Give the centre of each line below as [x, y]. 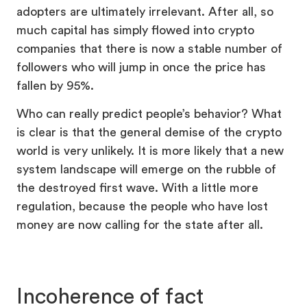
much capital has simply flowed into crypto [135, 30]
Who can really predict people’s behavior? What [149, 114]
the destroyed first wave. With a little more [137, 188]
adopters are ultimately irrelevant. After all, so [145, 12]
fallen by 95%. [55, 86]
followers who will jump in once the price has [141, 67]
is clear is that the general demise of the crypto [149, 133]
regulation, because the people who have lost [142, 207]
